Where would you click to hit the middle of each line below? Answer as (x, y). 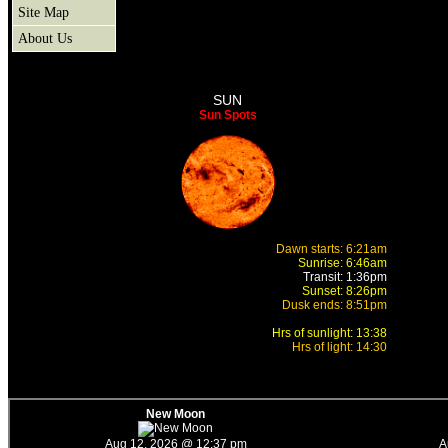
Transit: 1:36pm (345, 276)
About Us (45, 37)
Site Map (43, 11)
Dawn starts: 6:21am (331, 248)
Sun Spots (227, 114)
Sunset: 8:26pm (344, 290)
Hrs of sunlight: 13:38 (329, 332)
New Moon (175, 413)
